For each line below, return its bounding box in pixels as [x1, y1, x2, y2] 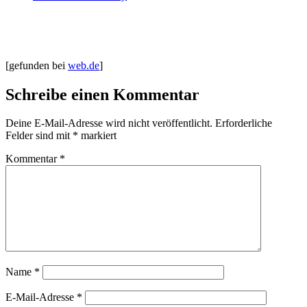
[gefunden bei [5, 59, 68, 71]
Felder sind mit [5, 130, 73, 142]
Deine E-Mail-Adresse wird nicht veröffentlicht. [5, 117, 212, 130]
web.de [68, 59, 99, 71]
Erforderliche [215, 117, 272, 130]
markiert [78, 130, 116, 142]
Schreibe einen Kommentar [5, 85, 199, 103]
